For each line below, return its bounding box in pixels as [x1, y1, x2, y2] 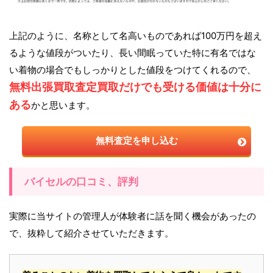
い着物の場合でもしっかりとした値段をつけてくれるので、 [9, 63, 256, 76]
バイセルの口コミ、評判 [24, 175, 138, 188]
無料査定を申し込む [95, 134, 178, 146]
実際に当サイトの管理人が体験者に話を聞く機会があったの [9, 210, 256, 222]
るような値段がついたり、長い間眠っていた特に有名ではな [9, 46, 256, 58]
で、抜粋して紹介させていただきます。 [9, 227, 174, 239]
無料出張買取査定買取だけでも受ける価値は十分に [9, 80, 261, 93]
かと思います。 [31, 99, 95, 111]
